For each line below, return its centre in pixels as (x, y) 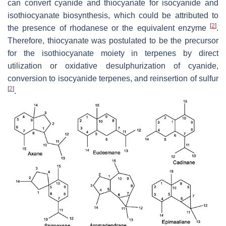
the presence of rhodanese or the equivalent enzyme (109, 28)
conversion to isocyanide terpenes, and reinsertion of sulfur (113, 78)
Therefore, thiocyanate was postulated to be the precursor (113, 40)
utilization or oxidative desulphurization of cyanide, (113, 66)
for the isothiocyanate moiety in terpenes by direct (113, 53)
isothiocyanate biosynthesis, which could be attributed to (113, 15)
